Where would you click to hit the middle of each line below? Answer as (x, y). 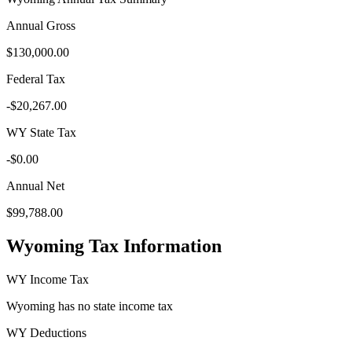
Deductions (57, 332)
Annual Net (35, 185)
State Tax (51, 132)
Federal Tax (36, 79)
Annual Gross (41, 25)
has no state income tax (114, 306)
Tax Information (153, 246)
